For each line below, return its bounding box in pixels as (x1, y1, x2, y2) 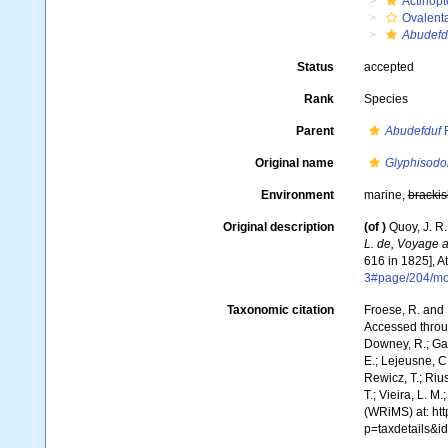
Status (296, 60, 334, 74)
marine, (363, 188, 408, 202)
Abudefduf (384, 124, 441, 138)
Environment (260, 188, 334, 202)
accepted (363, 60, 414, 74)
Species (363, 92, 408, 106)
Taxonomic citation (226, 303, 334, 317)
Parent (295, 124, 334, 138)
